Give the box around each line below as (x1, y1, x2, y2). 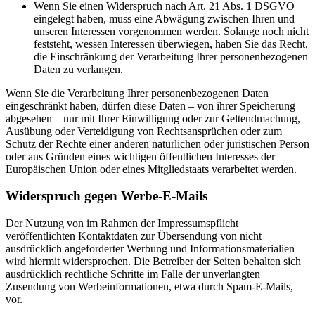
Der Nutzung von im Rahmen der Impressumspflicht (6, 217, 238, 230)
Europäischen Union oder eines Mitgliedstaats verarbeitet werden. (6, 162, 297, 175)
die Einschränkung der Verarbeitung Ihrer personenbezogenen (34, 50, 308, 63)
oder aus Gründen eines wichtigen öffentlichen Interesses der (6, 150, 275, 162)
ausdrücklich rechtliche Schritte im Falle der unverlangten (6, 268, 260, 281)
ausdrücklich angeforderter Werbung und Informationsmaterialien (6, 243, 295, 255)
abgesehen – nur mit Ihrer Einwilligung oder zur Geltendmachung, (6, 112, 300, 124)
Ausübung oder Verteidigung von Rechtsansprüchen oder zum (6, 124, 282, 137)
